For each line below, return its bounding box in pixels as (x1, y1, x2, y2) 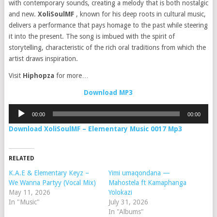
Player (8, 116, 27, 124)
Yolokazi (108, 188, 132, 196)
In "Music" (8, 198, 40, 206)
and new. (8, 10, 38, 18)
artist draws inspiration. (8, 55, 78, 62)
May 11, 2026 (8, 188, 50, 196)
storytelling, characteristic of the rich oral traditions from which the (8, 44, 206, 51)
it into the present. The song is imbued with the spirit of (8, 32, 175, 40)
